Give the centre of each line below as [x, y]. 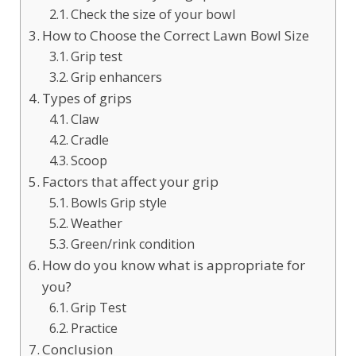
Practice [94, 328]
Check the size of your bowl [153, 14]
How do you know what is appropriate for [174, 265]
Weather [96, 223]
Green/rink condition [132, 244]
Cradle [89, 140]
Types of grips [87, 98]
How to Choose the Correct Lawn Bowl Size [176, 35]
